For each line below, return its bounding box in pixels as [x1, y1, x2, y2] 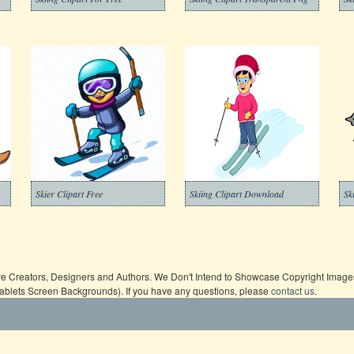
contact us [271, 284, 314, 297]
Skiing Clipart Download [190, 187, 284, 200]
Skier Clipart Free [36, 187, 103, 200]
